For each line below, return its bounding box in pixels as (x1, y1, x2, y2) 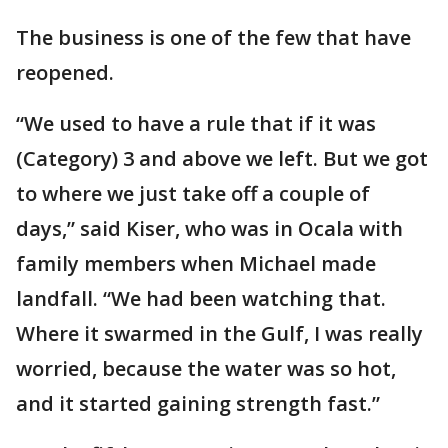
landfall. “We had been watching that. (16, 285, 386, 312)
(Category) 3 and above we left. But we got (16, 145, 428, 172)
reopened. (16, 59, 114, 86)
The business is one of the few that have (16, 24, 411, 51)
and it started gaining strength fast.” (16, 390, 380, 417)
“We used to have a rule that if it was (16, 110, 376, 137)
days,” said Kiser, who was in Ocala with (16, 215, 403, 242)
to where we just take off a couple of (16, 180, 370, 207)
